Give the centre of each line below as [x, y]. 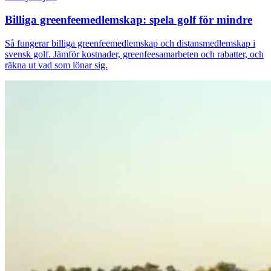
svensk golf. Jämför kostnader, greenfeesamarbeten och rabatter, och [134, 54]
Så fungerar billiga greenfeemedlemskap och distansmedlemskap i [130, 44]
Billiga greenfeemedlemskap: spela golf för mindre [129, 20]
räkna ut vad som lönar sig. [56, 65]
